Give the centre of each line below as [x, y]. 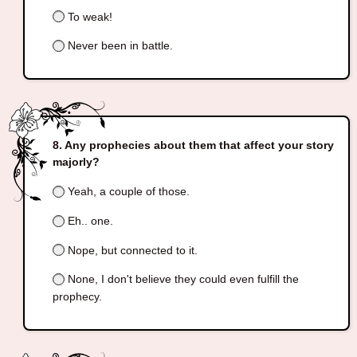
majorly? [76, 162]
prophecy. [77, 297]
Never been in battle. [118, 46]
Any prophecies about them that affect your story [199, 145]
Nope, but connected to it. [131, 250]
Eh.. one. [88, 220]
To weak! [88, 16]
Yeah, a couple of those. [127, 192]
